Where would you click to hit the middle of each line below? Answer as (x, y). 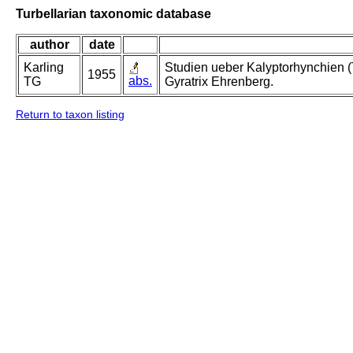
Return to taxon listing (70, 115)
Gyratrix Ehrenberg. (219, 82)
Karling (44, 68)
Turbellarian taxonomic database (113, 13)
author (49, 45)
